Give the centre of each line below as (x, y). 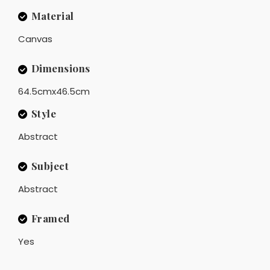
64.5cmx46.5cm (54, 92)
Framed (50, 218)
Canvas (35, 39)
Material (52, 15)
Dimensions (61, 68)
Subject (50, 165)
